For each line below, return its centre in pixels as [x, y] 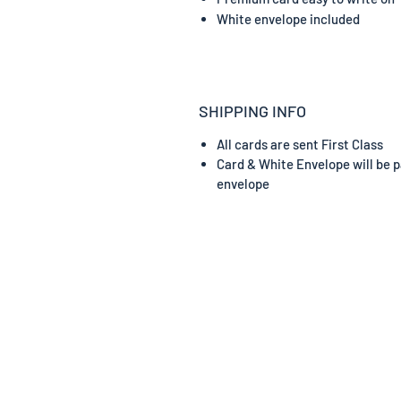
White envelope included [288, 18]
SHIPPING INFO [252, 111]
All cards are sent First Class [300, 144]
